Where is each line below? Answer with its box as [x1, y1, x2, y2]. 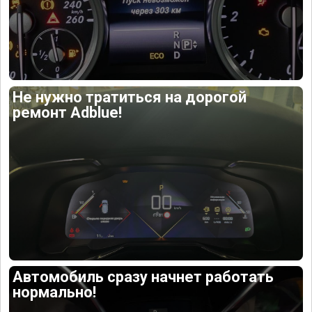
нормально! [13, 283, 97, 302]
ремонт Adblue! [13, 103, 123, 121]
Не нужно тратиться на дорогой [13, 88, 247, 106]
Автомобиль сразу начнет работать [13, 268, 274, 286]
